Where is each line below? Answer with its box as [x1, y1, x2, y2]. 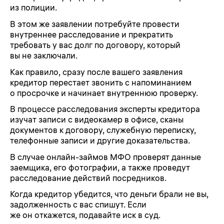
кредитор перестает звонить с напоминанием [10, 77, 191, 87]
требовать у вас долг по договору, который [10, 40, 180, 50]
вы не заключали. [10, 50, 77, 61]
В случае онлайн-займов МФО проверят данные [10, 151, 201, 162]
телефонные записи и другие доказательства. [10, 135, 190, 146]
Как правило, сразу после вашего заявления [10, 66, 182, 77]
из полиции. [10, 2, 57, 13]
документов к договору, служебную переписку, [10, 125, 196, 135]
